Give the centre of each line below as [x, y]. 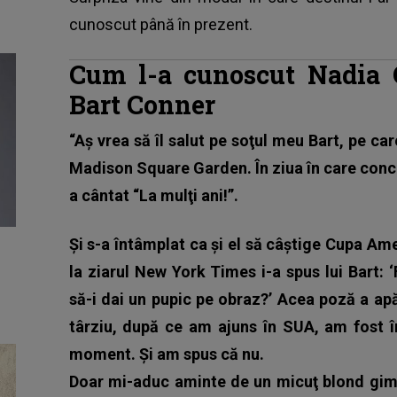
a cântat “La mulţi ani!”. [153, 195]
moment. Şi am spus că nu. [166, 354]
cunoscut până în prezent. [160, 24]
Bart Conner [142, 104]
